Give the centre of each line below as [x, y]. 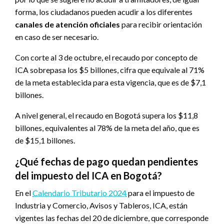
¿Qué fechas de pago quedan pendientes [106, 162]
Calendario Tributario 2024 [79, 193]
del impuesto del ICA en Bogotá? [88, 176]
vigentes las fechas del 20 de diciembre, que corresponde [112, 218]
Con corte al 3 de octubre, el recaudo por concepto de [106, 57]
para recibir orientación [161, 24]
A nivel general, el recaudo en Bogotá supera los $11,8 [106, 115]
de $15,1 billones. [45, 140]
